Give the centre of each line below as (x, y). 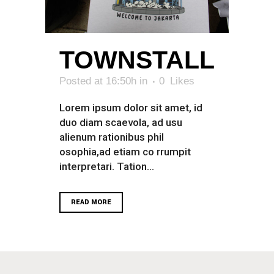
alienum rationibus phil (112, 137)
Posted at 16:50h (98, 81)
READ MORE (91, 202)
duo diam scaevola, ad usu (121, 122)
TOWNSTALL (137, 60)
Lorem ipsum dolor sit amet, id (131, 107)
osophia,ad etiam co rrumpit (125, 151)
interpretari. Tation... (107, 166)
